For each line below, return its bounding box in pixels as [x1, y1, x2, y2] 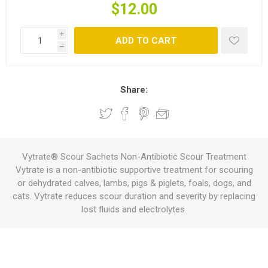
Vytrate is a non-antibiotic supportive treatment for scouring [15, 165, 253, 175]
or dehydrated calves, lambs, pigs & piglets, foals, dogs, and [17, 178, 251, 188]
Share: [120, 84, 148, 95]
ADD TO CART [115, 35, 176, 46]
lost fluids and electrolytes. [81, 204, 187, 215]
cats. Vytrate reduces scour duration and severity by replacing [13, 191, 255, 202]
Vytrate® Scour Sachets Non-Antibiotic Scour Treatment [22, 151, 246, 162]
